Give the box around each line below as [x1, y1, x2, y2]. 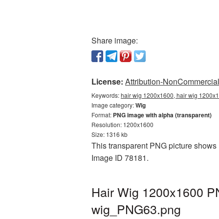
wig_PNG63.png [91, 200, 181, 218]
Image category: [91, 101, 135, 109]
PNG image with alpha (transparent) [113, 110, 212, 119]
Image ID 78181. [91, 152, 149, 163]
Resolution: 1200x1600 [91, 120, 153, 129]
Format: [91, 110, 113, 119]
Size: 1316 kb [91, 130, 128, 138]
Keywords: [91, 91, 121, 99]
